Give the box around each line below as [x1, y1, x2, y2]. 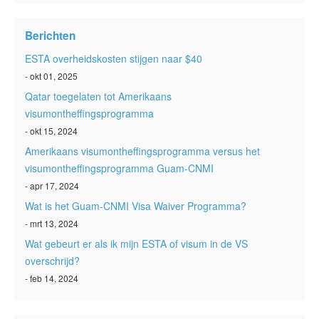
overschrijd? [25, 253, 80, 268]
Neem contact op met [39, 64, 142, 78]
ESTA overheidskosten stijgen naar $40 [25, 51, 202, 66]
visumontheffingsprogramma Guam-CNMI [25, 161, 214, 176]
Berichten [25, 28, 75, 44]
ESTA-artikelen [39, 33, 110, 47]
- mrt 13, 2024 [25, 217, 78, 230]
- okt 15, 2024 [25, 125, 78, 137]
